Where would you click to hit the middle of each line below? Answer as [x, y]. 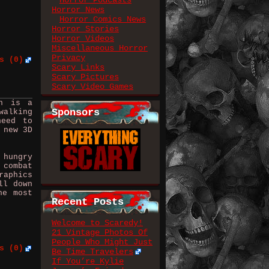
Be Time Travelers [92, 252]
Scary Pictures [85, 77]
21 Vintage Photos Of [100, 232]
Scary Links [78, 67]
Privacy [68, 58]
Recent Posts [88, 202]
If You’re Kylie [88, 261]
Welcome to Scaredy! [97, 223]
